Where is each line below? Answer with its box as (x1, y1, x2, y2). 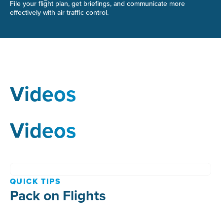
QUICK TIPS (9, 175, 61, 187)
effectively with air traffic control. (9, 7, 109, 17)
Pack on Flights (9, 184, 106, 205)
